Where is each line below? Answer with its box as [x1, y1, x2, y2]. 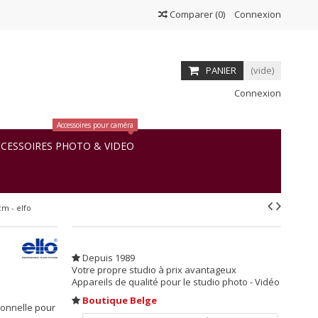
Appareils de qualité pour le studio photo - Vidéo [71, 275, 280, 288]
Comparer [168, 8, 215, 21]
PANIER [206, 64, 236, 77]
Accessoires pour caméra [57, 120, 133, 130]
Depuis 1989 [79, 251, 135, 264]
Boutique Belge [82, 294, 157, 307]
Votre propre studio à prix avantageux [71, 263, 236, 276]
